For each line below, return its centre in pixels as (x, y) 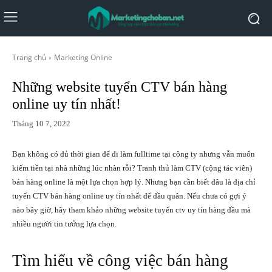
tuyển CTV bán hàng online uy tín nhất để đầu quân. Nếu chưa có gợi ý (129, 195)
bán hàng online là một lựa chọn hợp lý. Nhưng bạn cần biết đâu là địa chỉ (134, 182)
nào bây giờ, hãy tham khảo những (70, 209)
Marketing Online (83, 57)
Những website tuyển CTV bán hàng (120, 87)
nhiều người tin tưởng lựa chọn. (64, 223)
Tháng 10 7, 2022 (41, 123)
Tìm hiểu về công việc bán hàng (120, 260)
